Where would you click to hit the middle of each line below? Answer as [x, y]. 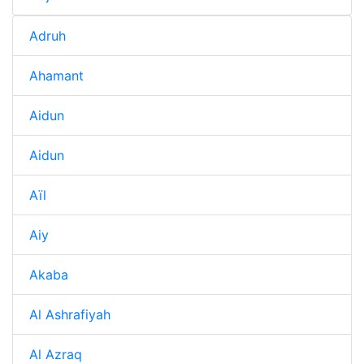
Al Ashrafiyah [70, 314]
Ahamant [56, 76]
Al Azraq [56, 354]
